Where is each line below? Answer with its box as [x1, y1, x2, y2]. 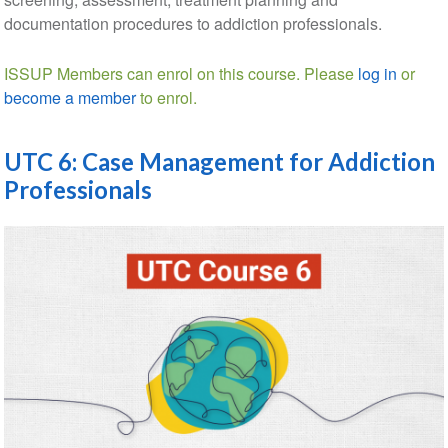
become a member [3, 86, 136, 110]
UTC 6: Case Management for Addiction [3, 147, 435, 177]
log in [357, 62, 397, 86]
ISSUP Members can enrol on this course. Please [3, 62, 358, 86]
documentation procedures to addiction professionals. [3, 12, 382, 36]
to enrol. [135, 86, 197, 110]
